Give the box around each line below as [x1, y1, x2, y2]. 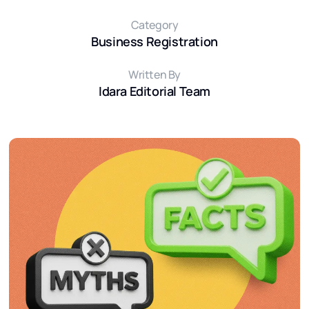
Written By [128, 66, 181, 82]
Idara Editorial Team [99, 82, 210, 99]
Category [130, 17, 179, 32]
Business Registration [91, 32, 218, 50]
